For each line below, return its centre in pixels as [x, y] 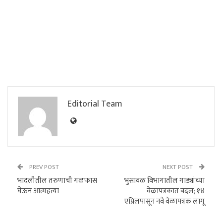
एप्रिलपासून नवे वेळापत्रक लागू [165, 202]
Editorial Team [95, 104]
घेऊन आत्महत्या [38, 191]
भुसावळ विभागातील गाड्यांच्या [165, 181]
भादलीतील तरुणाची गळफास [57, 181]
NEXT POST [178, 167]
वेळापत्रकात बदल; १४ [176, 191]
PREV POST [43, 167]
